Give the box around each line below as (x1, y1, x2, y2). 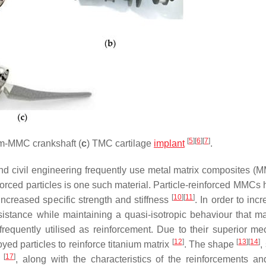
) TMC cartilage (87, 138, 154, 148)
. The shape (183, 239, 237, 249)
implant (154, 138, 185, 148)
